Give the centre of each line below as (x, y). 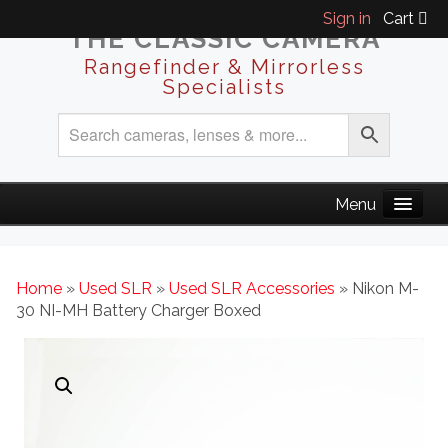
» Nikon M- (377, 289)
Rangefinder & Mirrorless (224, 66)
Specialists (224, 86)
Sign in (347, 18)
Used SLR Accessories (252, 289)
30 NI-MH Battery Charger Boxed (138, 311)
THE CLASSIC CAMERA (224, 38)
